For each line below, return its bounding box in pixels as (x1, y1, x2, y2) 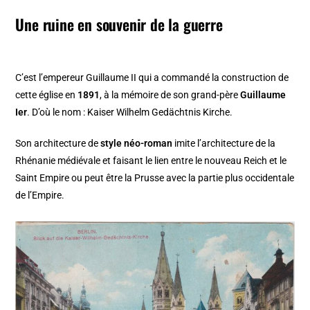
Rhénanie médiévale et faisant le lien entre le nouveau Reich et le (15, 155, 287, 167)
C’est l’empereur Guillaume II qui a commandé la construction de (15, 72, 289, 84)
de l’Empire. (15, 190, 65, 201)
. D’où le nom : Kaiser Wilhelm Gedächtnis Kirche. (27, 107, 233, 118)
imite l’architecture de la (172, 138, 276, 149)
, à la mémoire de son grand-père (100, 89, 241, 101)
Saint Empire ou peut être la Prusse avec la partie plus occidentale (15, 172, 295, 184)
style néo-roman (100, 138, 173, 149)
